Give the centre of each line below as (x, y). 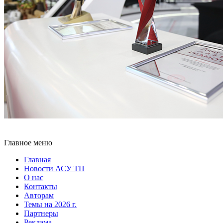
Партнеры (41, 214)
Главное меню (28, 143)
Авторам (39, 196)
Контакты (41, 187)
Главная (37, 160)
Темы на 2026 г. (50, 205)
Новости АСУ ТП (54, 169)
